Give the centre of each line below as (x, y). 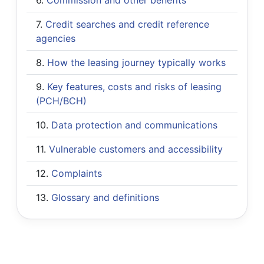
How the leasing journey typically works (136, 62)
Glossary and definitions (105, 197)
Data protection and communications (134, 125)
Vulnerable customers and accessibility (136, 149)
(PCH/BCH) (61, 100)
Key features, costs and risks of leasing (134, 86)
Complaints (77, 173)
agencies (56, 38)
